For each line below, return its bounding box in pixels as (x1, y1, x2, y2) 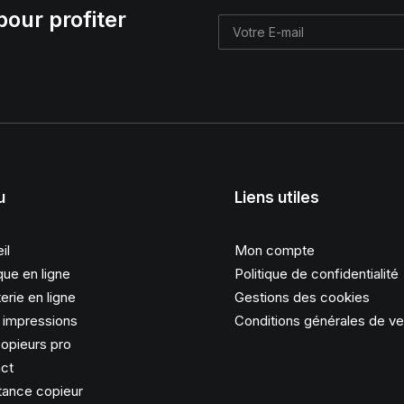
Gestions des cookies (234, 289, 370, 306)
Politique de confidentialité (234, 265, 399, 282)
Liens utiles (234, 188, 319, 207)
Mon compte (234, 242, 315, 259)
